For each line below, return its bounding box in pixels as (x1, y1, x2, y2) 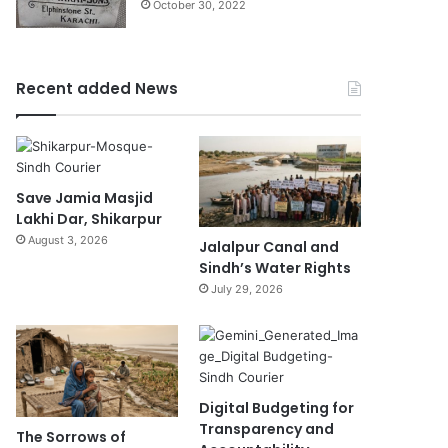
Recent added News (16, 77, 179, 99)
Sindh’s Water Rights (198, 258, 351, 279)
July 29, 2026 (210, 282, 283, 297)
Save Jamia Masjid (16, 187, 154, 208)
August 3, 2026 (28, 232, 109, 247)
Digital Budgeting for (198, 398, 354, 419)
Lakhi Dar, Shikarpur (16, 208, 163, 229)
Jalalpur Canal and (198, 237, 339, 258)
